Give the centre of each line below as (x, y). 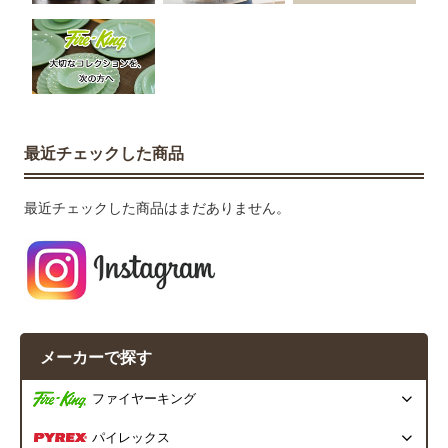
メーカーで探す (96, 358)
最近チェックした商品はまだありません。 (157, 207)
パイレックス (131, 438)
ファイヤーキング (144, 399)
